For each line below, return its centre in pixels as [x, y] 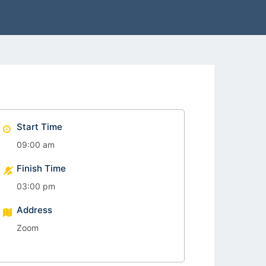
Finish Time [42, 168]
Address [35, 210]
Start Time [40, 127]
